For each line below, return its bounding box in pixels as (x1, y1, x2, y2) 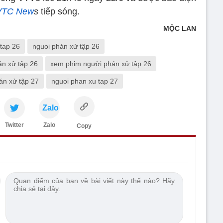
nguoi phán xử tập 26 (32, 42, 100, 50)
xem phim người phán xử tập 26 (50, 59, 151, 68)
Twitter (5, 121, 24, 128)
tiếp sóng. (38, 6, 80, 16)
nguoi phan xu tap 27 (51, 77, 118, 85)
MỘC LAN (163, 24, 196, 32)
